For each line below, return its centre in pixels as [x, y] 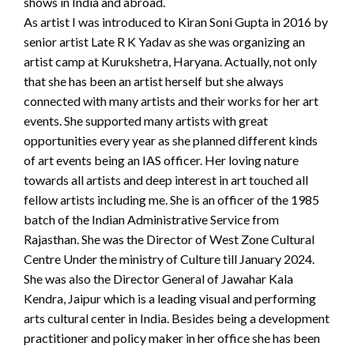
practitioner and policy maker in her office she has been [172, 338]
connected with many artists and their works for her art [171, 101]
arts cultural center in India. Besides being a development [177, 318]
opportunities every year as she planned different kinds [171, 141]
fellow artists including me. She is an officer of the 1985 [171, 200]
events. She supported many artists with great [146, 121]
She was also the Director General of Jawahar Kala [158, 279]
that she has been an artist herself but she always [154, 81]
